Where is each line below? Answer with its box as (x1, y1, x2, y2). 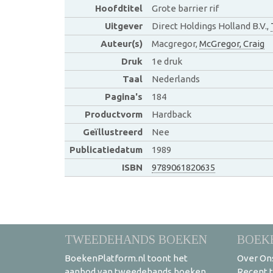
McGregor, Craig (199, 38, 264, 49)
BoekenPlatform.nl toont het (65, 252, 188, 263)
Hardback (151, 108, 191, 119)
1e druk (151, 55, 182, 66)
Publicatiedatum (69, 144, 143, 155)
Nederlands (151, 73, 200, 84)
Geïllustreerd (82, 126, 143, 137)
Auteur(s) (100, 38, 143, 49)
